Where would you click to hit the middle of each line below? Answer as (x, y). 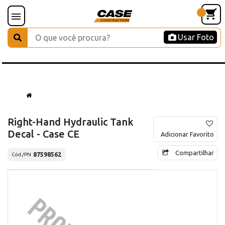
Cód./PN (21, 155)
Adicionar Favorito (187, 134)
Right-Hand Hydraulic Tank (71, 122)
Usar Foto (196, 37)
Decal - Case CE (43, 134)
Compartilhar (195, 152)
